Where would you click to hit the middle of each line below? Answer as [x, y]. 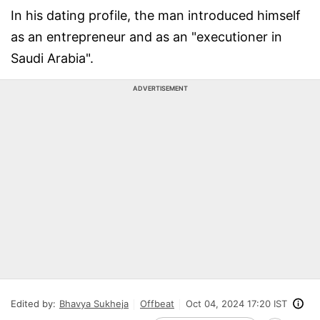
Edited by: [33, 304]
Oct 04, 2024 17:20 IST [236, 304]
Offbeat [157, 304]
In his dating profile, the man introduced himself [156, 15]
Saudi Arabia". [52, 58]
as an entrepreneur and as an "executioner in [146, 37]
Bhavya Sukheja [94, 304]
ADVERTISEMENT [160, 88]
